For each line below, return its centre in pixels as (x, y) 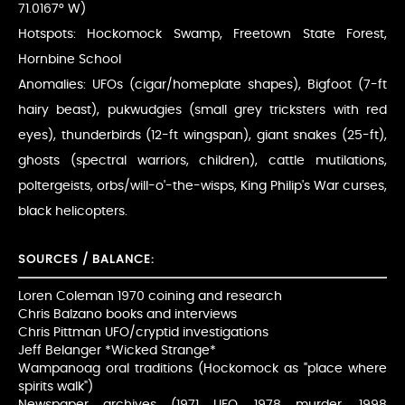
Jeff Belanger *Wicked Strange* (117, 350)
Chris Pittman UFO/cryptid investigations (143, 332)
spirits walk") (56, 386)
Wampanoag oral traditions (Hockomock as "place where (202, 368)
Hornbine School (70, 59)
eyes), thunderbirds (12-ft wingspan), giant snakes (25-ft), (202, 135)
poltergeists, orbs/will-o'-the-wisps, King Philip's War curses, (202, 185)
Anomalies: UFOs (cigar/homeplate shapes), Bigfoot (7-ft (202, 84)
